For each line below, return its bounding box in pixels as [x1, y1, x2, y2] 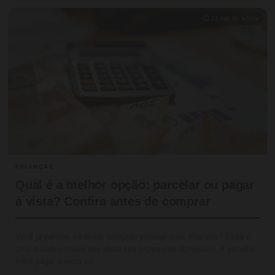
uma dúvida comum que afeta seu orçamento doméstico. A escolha [15, 244, 255, 254]
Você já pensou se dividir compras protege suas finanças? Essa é [15, 232, 250, 242]
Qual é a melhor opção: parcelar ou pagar [15, 178, 254, 192]
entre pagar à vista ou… [15, 257, 101, 266]
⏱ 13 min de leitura [203, 15, 258, 21]
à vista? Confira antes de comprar [15, 195, 211, 209]
